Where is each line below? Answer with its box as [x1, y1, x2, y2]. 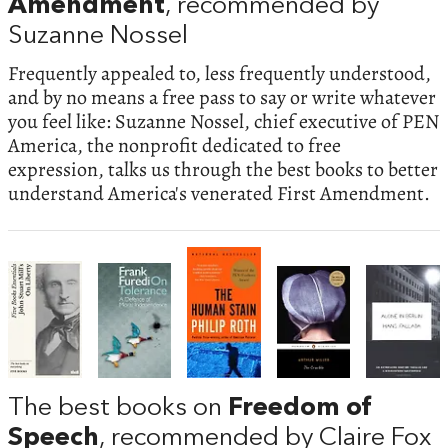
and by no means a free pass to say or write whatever [8, 83, 436, 111]
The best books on [8, 396, 228, 422]
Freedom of [228, 396, 372, 422]
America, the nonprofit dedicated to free [8, 131, 341, 159]
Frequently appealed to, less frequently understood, [8, 59, 431, 87]
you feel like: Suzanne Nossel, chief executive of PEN [8, 107, 439, 135]
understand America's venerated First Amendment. [8, 179, 430, 207]
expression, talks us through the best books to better [8, 155, 438, 183]
